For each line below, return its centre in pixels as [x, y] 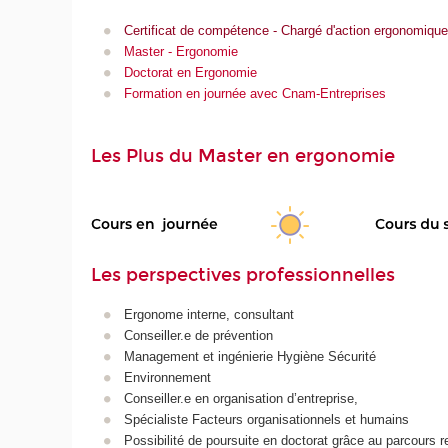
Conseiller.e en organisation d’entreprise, [240, 398]
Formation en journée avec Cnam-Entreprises [254, 93]
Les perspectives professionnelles [243, 275]
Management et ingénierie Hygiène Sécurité [249, 356]
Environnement [167, 377]
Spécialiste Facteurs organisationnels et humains [266, 419]
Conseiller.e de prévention [198, 335]
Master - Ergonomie [180, 51]
